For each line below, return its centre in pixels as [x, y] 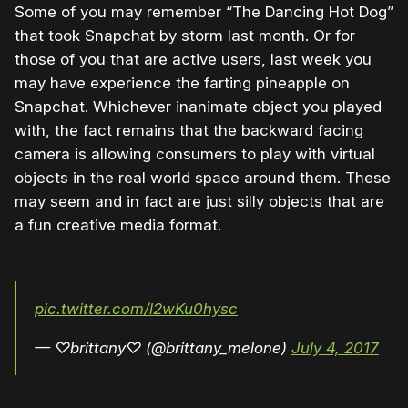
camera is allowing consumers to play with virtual [195, 153]
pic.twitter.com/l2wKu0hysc [136, 308]
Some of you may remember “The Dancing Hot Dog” [204, 11]
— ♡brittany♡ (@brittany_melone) [163, 347]
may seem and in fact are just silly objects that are [199, 201]
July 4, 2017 [335, 347]
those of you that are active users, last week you [193, 59]
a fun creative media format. [118, 224]
